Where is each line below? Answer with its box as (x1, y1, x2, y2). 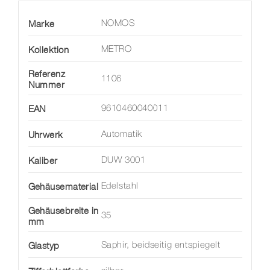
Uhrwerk (28, 129, 63, 140)
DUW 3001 (101, 156, 146, 165)
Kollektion (28, 44, 69, 55)
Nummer (28, 79, 65, 90)
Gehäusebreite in (28, 205, 99, 216)
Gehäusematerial (28, 181, 99, 192)
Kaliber (28, 155, 58, 166)
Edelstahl (101, 182, 139, 191)
